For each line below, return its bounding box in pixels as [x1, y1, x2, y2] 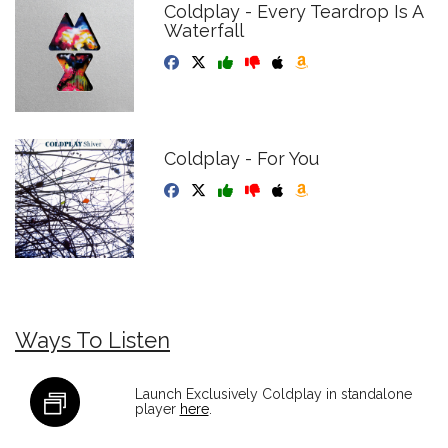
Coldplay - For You [164, 147, 320, 169]
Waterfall [164, 20, 245, 42]
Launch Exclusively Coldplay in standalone [134, 385, 412, 402]
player [134, 400, 180, 417]
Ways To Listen [15, 326, 170, 353]
